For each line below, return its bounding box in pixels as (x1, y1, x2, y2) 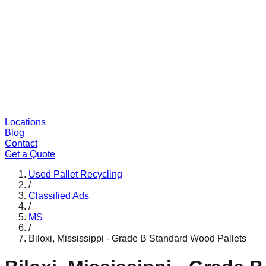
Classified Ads (28, 191, 89, 201)
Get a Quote (5, 149, 55, 159)
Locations (5, 117, 46, 127)
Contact (5, 138, 37, 148)
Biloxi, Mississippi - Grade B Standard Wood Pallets (28, 233, 246, 243)
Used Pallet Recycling (28, 169, 122, 179)
